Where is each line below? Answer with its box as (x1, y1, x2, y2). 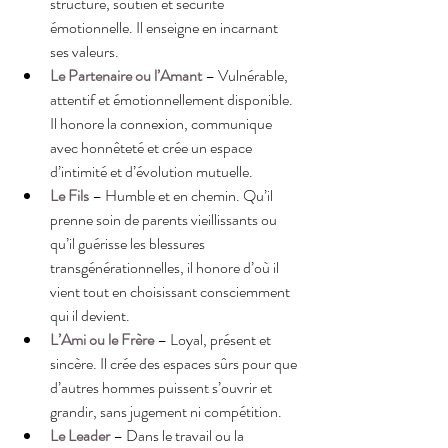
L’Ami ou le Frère (50, 327, 154, 351)
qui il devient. (50, 303, 130, 327)
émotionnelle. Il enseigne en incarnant (50, 15, 281, 39)
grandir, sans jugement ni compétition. (50, 399, 282, 423)
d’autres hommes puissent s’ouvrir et (50, 375, 275, 399)
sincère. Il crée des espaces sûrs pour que (50, 351, 300, 375)
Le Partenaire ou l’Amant (50, 63, 202, 87)
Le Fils (50, 183, 89, 207)
